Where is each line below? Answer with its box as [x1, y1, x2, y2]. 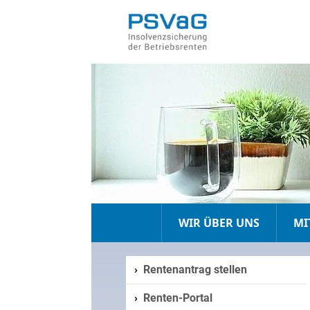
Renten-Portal [143, 291, 212, 304]
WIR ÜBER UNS [178, 215, 259, 230]
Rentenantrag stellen [143, 263, 247, 276]
